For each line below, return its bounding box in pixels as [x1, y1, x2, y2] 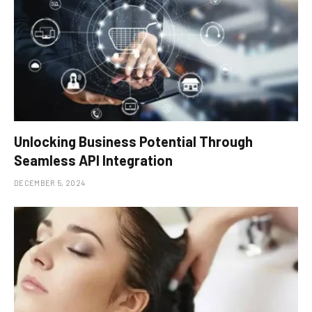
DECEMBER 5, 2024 [14, 178, 86, 188]
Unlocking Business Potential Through [14, 133, 253, 150]
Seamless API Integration [14, 152, 173, 169]
